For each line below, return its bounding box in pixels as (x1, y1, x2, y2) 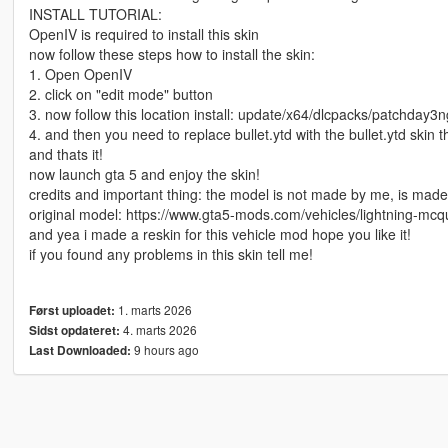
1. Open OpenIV (28, 64, 132, 85)
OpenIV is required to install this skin (28, 24, 259, 45)
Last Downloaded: (28, 342, 131, 360)
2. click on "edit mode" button (28, 84, 213, 105)
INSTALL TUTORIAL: (28, 4, 162, 25)
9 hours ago (130, 341, 199, 359)
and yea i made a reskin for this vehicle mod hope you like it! (28, 224, 411, 245)
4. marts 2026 (119, 321, 197, 339)
